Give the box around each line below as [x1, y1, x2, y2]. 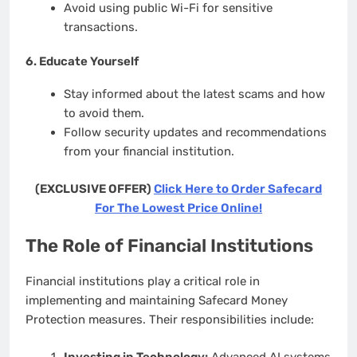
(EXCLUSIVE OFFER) [35, 181, 154, 196]
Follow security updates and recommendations [63, 125, 327, 140]
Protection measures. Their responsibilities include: [25, 312, 314, 328]
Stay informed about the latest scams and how [63, 87, 325, 102]
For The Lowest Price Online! [95, 200, 262, 215]
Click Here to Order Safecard [154, 181, 322, 196]
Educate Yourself [39, 54, 139, 69]
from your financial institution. [63, 144, 234, 159]
